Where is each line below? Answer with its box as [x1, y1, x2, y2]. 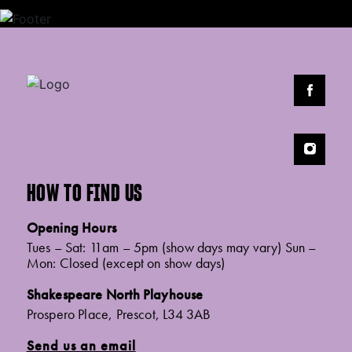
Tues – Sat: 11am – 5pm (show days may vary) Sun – [26, 238, 317, 257]
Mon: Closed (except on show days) [26, 254, 225, 273]
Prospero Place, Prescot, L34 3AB [26, 305, 211, 324]
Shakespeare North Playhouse [26, 285, 203, 304]
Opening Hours [26, 218, 117, 237]
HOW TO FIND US [26, 178, 144, 208]
